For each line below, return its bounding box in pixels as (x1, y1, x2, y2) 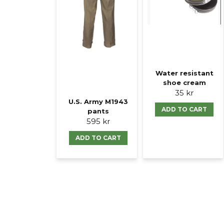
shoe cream (162, 78, 206, 87)
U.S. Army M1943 (68, 97, 128, 106)
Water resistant (155, 69, 213, 77)
